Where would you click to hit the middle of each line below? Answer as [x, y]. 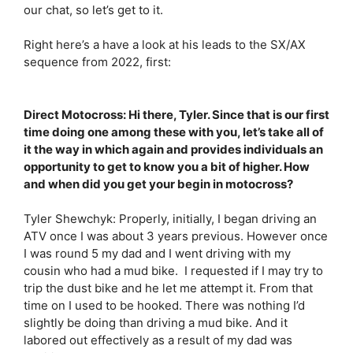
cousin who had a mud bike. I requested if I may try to [173, 271]
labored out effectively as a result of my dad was [158, 340]
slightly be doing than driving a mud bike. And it [156, 323]
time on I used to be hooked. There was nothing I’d [164, 305]
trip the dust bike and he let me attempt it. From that [168, 288]
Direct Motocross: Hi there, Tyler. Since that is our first [176, 114]
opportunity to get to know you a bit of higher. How [167, 166]
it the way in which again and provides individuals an [173, 149]
